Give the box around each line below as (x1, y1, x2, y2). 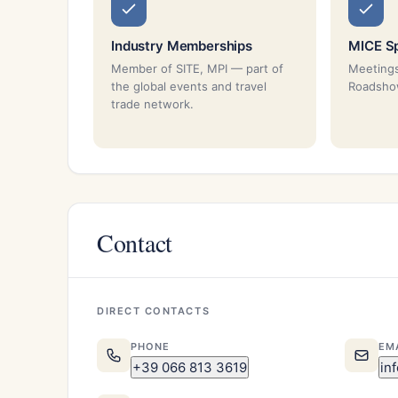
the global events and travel (111, 78, 267, 93)
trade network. (111, 96, 194, 111)
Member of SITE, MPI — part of (111, 60, 283, 76)
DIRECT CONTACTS (97, 304, 211, 317)
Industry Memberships (111, 36, 252, 54)
